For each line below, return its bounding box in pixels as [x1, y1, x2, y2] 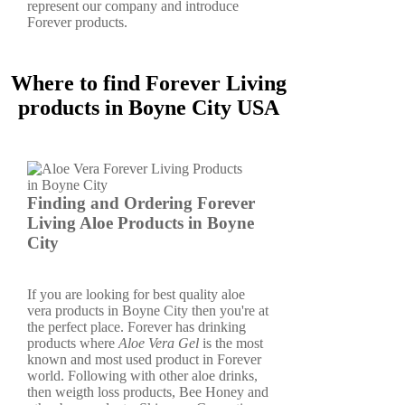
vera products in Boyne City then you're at [27, 302, 268, 318]
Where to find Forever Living [10, 71, 287, 95]
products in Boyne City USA [17, 95, 279, 119]
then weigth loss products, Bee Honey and [27, 383, 268, 400]
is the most [199, 334, 263, 351]
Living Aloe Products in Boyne [27, 213, 254, 232]
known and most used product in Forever [27, 351, 261, 367]
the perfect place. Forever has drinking [27, 318, 246, 334]
